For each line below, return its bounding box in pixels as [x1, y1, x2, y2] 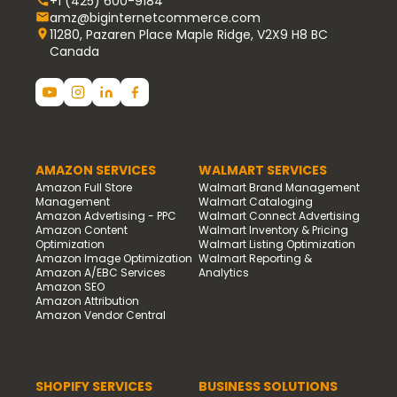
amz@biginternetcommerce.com [50, 9, 261, 27]
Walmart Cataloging [198, 194, 313, 210]
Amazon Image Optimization [35, 251, 192, 267]
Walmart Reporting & [198, 251, 312, 267]
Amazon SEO [35, 279, 105, 295]
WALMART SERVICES [198, 161, 327, 180]
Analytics [198, 265, 249, 281]
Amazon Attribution [35, 293, 139, 309]
